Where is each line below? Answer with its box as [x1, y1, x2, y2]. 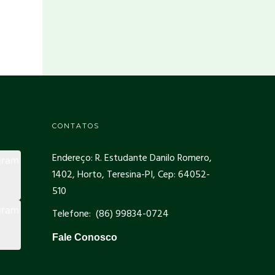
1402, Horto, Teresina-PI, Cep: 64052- [52, 166, 210, 183]
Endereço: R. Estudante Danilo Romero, [52, 150, 212, 166]
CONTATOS [52, 121, 99, 130]
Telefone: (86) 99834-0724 [52, 206, 169, 222]
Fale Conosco [52, 231, 117, 242]
